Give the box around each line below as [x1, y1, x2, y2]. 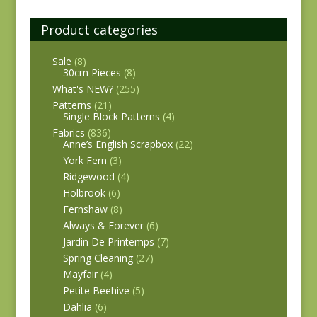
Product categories [40, 21, 158, 38]
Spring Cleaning [62, 250, 133, 265]
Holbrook [62, 185, 105, 200]
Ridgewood [62, 169, 115, 183]
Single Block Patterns [62, 109, 160, 123]
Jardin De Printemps [62, 234, 154, 248]
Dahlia [62, 299, 92, 313]
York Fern [62, 153, 107, 167]
